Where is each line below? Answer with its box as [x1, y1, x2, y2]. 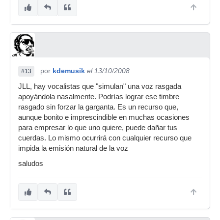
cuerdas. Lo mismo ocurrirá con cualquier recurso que [18, 134, 192, 142]
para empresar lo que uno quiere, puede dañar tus [18, 124, 177, 132]
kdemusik [53, 67, 85, 75]
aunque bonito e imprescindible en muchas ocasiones [18, 113, 190, 121]
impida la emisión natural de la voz [18, 144, 128, 152]
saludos [18, 160, 43, 167]
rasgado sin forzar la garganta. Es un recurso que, [18, 103, 178, 111]
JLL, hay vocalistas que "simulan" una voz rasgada [18, 82, 181, 90]
